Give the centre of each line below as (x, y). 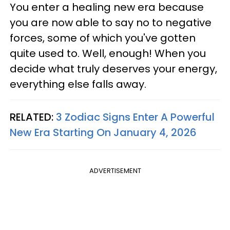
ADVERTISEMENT (115, 171)
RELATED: (33, 117)
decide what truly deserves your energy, (113, 69)
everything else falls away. (78, 84)
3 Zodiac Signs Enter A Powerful (135, 117)
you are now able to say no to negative (111, 23)
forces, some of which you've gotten (103, 38)
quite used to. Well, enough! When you (108, 53)
